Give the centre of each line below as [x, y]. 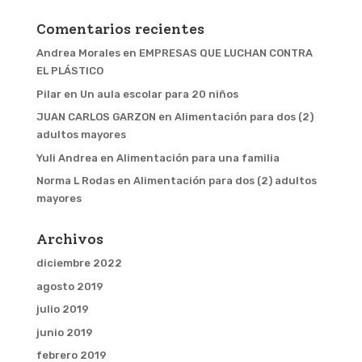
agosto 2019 [69, 286]
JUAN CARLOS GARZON [96, 117]
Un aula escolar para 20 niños [159, 94]
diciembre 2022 [79, 263]
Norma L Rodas [75, 181]
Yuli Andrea [67, 158]
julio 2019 [62, 309]
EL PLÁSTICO [69, 71]
